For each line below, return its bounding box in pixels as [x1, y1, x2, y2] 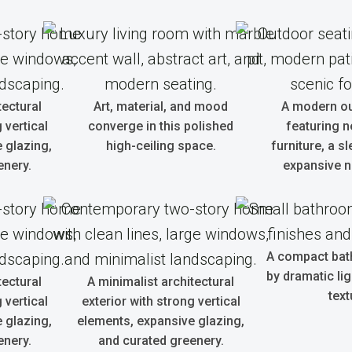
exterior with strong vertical [81, 294, 240, 309]
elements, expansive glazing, [77, 313, 244, 328]
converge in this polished [88, 119, 233, 134]
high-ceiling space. [105, 138, 216, 153]
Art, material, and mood [93, 99, 228, 114]
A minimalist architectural [87, 274, 234, 289]
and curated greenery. [97, 333, 224, 348]
